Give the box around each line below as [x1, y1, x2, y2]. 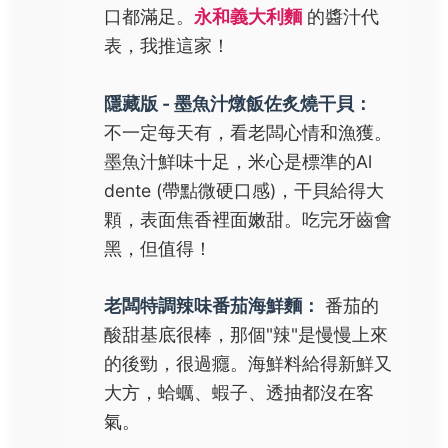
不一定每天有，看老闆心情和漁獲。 [104, 121, 392, 143]
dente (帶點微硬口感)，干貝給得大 [104, 179, 384, 201]
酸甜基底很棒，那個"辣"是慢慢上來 [104, 324, 388, 346]
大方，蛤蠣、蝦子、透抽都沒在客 [104, 382, 374, 404]
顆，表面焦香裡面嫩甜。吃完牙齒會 [104, 208, 392, 230]
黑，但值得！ [104, 237, 212, 259]
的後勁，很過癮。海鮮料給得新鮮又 [104, 353, 392, 375]
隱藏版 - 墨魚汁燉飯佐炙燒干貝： [104, 92, 372, 114]
